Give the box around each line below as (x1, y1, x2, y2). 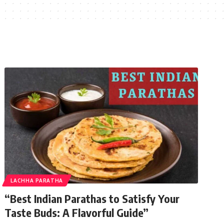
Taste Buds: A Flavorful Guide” (4, 205, 149, 219)
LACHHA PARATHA (10, 177, 63, 183)
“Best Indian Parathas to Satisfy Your (4, 191, 180, 205)
